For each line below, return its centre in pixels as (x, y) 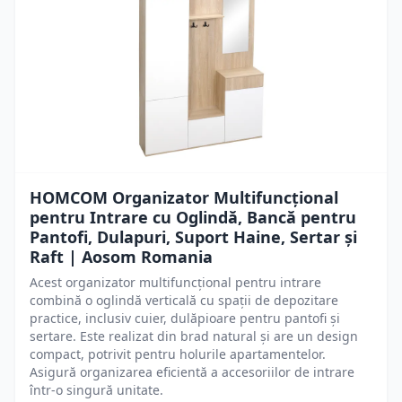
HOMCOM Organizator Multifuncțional (184, 197)
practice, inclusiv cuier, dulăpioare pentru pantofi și (185, 318)
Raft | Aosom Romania (121, 257)
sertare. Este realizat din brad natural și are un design (194, 336)
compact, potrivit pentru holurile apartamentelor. (178, 354)
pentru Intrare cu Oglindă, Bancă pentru (193, 217)
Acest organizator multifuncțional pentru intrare (175, 282)
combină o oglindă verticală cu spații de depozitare (184, 300)
